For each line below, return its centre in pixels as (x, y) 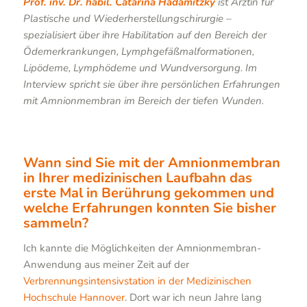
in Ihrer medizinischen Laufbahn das (137, 177)
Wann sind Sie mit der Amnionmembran (151, 162)
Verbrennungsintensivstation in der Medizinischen (137, 281)
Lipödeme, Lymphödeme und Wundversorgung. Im (140, 68)
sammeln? (56, 223)
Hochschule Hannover (74, 297)
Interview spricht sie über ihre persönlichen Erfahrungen (151, 84)
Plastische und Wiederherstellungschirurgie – (127, 19)
